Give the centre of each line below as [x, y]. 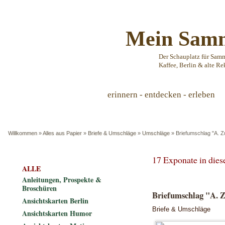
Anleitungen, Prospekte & [62, 180]
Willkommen [23, 133]
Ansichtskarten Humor [57, 213]
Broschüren [39, 188]
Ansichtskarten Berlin [55, 201]
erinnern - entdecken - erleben [161, 95]
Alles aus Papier [62, 133]
